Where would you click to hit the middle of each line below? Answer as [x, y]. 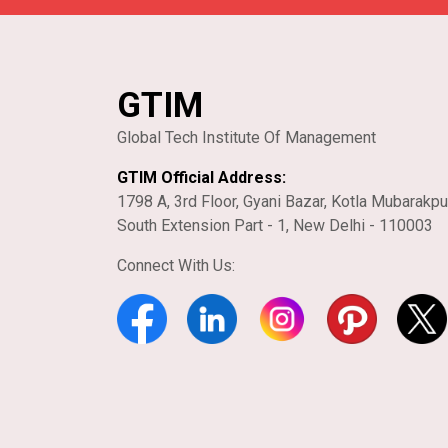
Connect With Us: [176, 265]
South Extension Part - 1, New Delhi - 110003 [275, 225]
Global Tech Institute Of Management [246, 137]
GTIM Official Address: [201, 177]
